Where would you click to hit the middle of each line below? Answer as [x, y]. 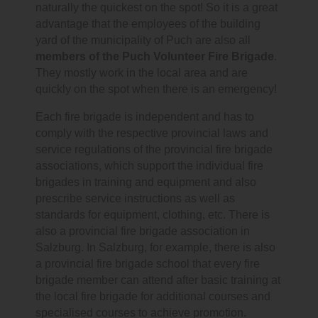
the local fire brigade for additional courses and [153, 297]
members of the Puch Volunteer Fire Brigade [155, 57]
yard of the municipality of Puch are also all [143, 40]
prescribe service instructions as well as [135, 199]
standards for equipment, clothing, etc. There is [153, 215]
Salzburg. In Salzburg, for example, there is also [155, 248]
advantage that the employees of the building [148, 24]
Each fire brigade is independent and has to [145, 117]
